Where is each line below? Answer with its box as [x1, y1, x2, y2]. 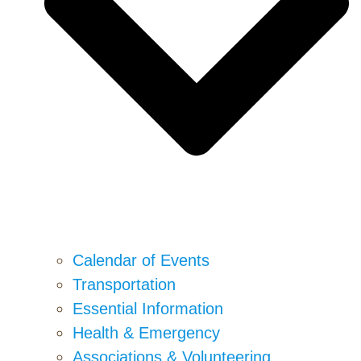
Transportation [73, 275, 176, 293]
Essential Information [73, 299, 223, 317]
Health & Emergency [73, 323, 220, 342]
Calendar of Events [73, 251, 210, 269]
